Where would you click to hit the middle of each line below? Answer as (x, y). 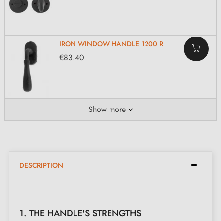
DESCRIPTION (41, 165)
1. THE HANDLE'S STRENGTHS (80, 213)
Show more (107, 109)
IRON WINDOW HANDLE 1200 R (111, 44)
